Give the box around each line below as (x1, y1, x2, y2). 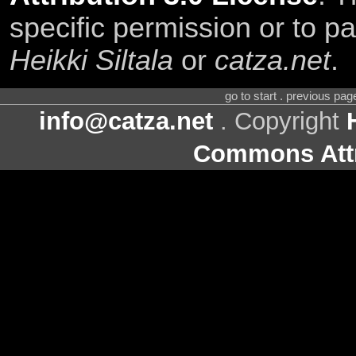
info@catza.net (39, 107, 213, 136)
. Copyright (213, 107, 346, 136)
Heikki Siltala (9, 44, 173, 76)
